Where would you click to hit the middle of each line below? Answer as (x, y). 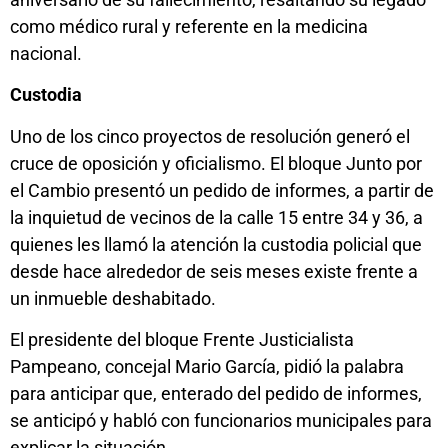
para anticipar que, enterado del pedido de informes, (216, 394)
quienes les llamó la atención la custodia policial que (216, 244)
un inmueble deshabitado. (113, 298)
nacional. (46, 53)
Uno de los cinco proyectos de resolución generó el (210, 136)
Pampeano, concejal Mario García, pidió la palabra (207, 367)
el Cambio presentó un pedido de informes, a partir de (222, 190)
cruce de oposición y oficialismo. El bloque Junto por (216, 163)
